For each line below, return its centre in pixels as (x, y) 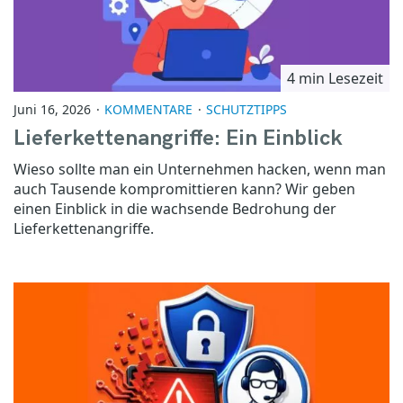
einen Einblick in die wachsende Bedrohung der (175, 208)
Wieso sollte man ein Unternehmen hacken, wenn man (200, 169)
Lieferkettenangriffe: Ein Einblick (178, 138)
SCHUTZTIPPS (247, 109)
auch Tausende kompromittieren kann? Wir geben (184, 188)
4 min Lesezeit (335, 78)
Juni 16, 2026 (52, 109)
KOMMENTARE (149, 109)
